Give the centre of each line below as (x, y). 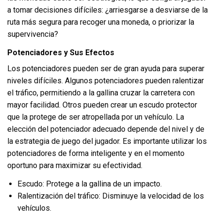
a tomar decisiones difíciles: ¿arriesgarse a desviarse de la (108, 10)
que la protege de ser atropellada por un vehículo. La (96, 117)
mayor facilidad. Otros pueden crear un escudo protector (102, 105)
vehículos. (34, 208)
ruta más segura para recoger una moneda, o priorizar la (101, 22)
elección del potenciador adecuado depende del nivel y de (106, 129)
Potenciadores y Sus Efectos (61, 53)
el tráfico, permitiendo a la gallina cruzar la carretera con (101, 93)
